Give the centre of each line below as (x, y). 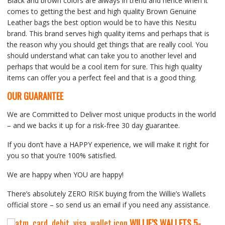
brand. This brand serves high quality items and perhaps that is (108, 33)
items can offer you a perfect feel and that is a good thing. (101, 77)
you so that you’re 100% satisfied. (62, 155)
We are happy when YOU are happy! (65, 174)
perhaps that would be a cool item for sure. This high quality (104, 66)
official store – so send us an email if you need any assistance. (108, 204)
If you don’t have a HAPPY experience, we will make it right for (108, 144)
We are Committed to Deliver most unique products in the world (111, 114)
